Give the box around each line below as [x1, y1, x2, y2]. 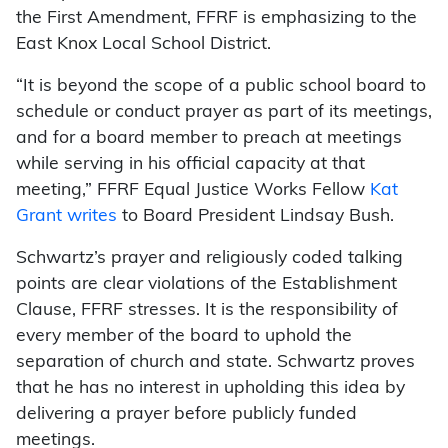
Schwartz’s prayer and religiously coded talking [16, 249, 403, 267]
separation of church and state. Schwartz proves [16, 353, 415, 371]
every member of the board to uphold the [16, 327, 352, 345]
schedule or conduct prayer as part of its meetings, [16, 103, 432, 121]
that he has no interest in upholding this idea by [16, 379, 405, 397]
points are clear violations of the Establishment [16, 275, 397, 293]
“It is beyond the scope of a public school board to [16, 77, 426, 95]
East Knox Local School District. [16, 35, 271, 53]
